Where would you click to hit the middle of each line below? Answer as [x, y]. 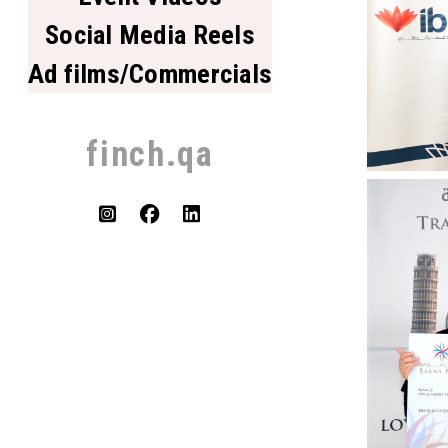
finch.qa [150, 154]
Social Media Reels [150, 34]
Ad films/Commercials [150, 73]
